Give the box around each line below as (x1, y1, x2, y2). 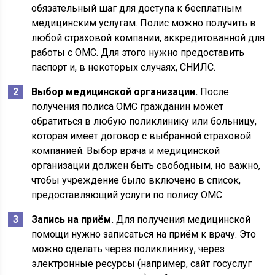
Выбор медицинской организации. (31, 86, 198, 98)
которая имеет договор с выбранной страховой (31, 130, 252, 142)
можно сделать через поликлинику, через (31, 243, 225, 255)
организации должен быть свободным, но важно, (31, 160, 261, 171)
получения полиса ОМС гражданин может (31, 101, 224, 112)
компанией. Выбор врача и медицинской (31, 145, 220, 157)
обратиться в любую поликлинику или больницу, (31, 115, 257, 127)
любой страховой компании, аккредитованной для (31, 32, 265, 44)
